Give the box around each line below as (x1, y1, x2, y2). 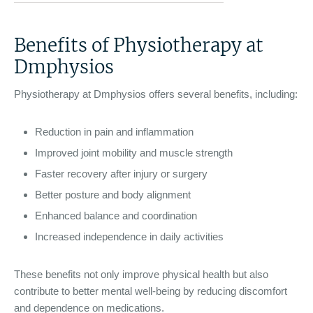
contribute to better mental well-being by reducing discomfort (14, 284, 287, 297)
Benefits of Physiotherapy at (14, 34, 263, 57)
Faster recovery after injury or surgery (35, 167, 208, 180)
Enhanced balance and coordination (35, 209, 197, 221)
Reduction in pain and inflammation (35, 125, 194, 138)
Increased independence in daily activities (35, 230, 224, 242)
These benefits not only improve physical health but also (14, 268, 268, 280)
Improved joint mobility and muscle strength (35, 146, 233, 159)
